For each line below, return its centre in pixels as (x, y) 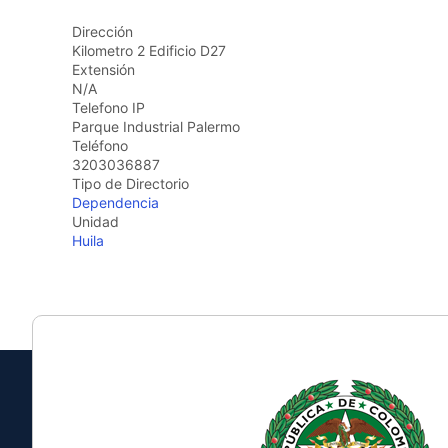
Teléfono (100, 145)
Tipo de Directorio (130, 183)
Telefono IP (108, 107)
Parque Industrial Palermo (156, 126)
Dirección (102, 31)
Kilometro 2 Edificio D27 (149, 50)
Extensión (103, 69)
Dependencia (115, 202)
